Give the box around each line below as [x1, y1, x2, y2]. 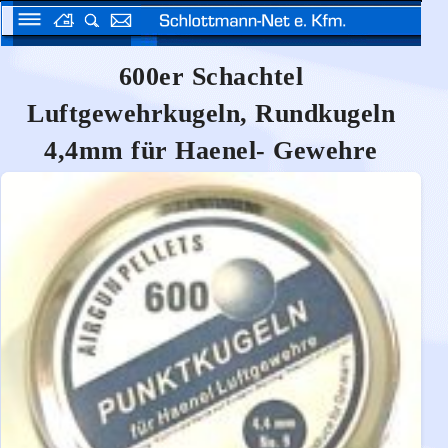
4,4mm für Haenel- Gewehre [44, 136, 378, 165]
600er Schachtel [118, 62, 304, 91]
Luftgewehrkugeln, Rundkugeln [27, 99, 395, 128]
